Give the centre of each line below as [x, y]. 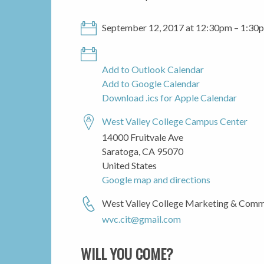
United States [129, 165]
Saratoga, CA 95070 [143, 151]
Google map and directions [156, 179]
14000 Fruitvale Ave [143, 137]
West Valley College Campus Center [175, 121]
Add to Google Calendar [151, 83]
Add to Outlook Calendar [153, 69]
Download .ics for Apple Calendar [169, 97]
